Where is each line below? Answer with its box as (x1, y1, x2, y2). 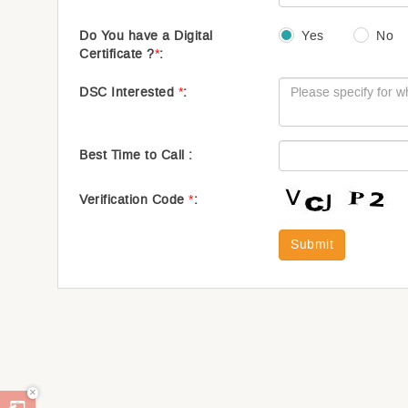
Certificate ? (79, 46, 155, 63)
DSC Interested (79, 84, 178, 101)
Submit (291, 236, 334, 253)
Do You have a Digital (79, 27, 213, 45)
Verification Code (79, 191, 189, 209)
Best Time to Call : (79, 147, 193, 164)
